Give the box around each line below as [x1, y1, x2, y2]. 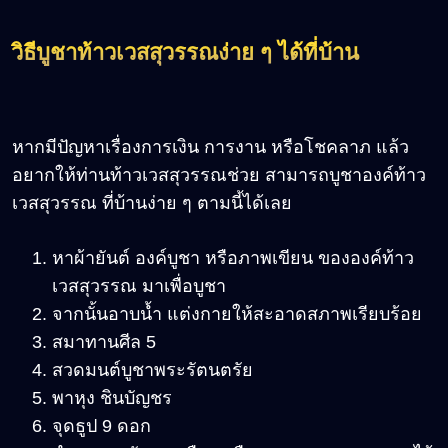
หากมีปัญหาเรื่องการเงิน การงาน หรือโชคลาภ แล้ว [12, 137, 409, 158]
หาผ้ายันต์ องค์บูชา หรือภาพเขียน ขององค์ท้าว [52, 248, 414, 269]
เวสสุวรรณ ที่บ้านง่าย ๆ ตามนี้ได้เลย [12, 193, 292, 214]
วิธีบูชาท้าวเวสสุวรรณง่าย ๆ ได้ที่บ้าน [11, 40, 359, 66]
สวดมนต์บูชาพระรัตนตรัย [52, 360, 253, 381]
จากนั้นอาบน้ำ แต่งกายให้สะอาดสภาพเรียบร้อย [52, 304, 422, 325]
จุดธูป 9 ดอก [52, 416, 151, 437]
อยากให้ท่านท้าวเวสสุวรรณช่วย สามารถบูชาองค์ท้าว [12, 165, 426, 186]
